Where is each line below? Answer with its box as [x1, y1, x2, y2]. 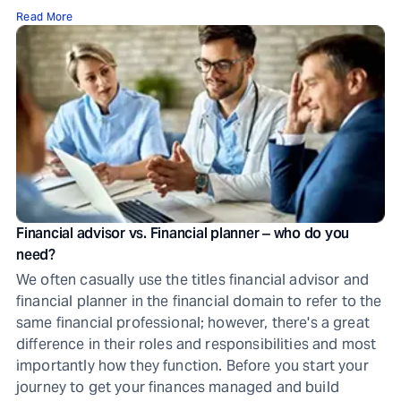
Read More [16, 10, 73, 23]
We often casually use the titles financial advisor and [16, 270, 370, 289]
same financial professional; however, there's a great [16, 313, 370, 332]
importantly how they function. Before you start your [16, 356, 369, 375]
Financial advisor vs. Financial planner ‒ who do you [16, 224, 349, 243]
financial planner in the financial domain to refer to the [16, 292, 382, 311]
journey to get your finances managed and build [16, 378, 339, 397]
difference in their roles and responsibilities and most [16, 335, 377, 354]
